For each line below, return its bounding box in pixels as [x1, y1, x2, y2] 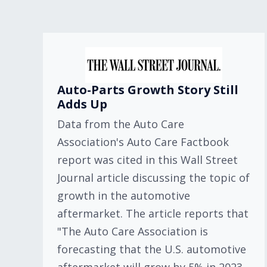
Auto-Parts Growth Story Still [57, 82, 238, 98]
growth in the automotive [57, 188, 190, 203]
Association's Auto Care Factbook [57, 135, 229, 149]
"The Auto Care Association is [57, 224, 208, 238]
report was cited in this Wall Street [57, 153, 238, 167]
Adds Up [57, 96, 107, 112]
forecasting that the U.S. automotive [57, 242, 246, 256]
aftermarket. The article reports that [57, 206, 249, 221]
